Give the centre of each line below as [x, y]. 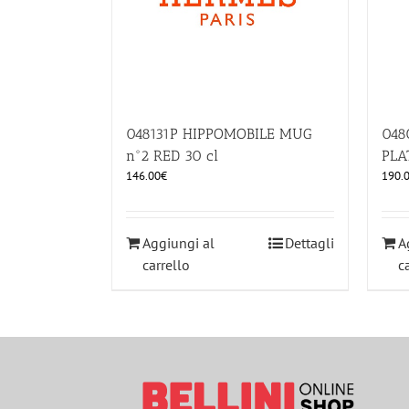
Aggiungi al [178, 242]
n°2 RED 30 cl [172, 155]
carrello [166, 264]
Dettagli [309, 242]
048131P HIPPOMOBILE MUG [219, 133]
